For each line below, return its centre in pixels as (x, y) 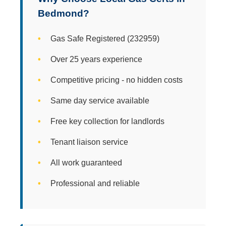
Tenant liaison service (89, 142)
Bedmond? (64, 13)
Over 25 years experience (96, 59)
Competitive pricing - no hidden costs (117, 80)
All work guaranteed (86, 162)
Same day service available (100, 100)
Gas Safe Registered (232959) (105, 38)
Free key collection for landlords (107, 121)
